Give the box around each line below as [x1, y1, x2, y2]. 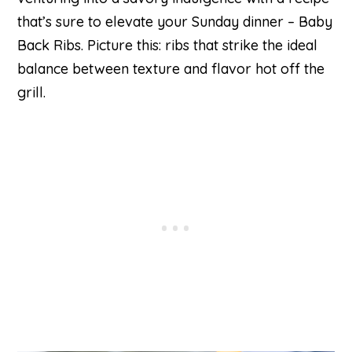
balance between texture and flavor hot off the [17, 59, 325, 78]
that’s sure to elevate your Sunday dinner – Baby [17, 12, 333, 31]
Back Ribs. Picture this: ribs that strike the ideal [17, 35, 318, 54]
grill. [17, 82, 46, 101]
